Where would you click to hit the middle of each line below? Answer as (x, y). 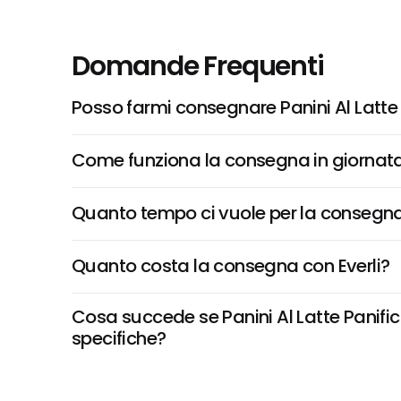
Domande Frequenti (198, 66)
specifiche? (119, 338)
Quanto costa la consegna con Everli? (231, 266)
